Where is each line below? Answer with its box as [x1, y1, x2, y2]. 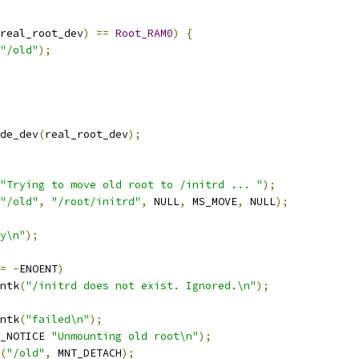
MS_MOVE [186, 195, 237, 208]
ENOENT [19, 262, 58, 276]
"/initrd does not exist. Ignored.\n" [26, 279, 256, 292]
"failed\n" [26, 313, 90, 326]
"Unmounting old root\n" [51, 329, 199, 343]
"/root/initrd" [51, 195, 141, 208]
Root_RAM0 [115, 26, 173, 40]
